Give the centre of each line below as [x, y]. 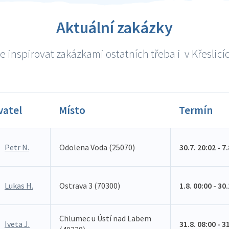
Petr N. [17, 147]
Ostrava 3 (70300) [90, 186]
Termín [196, 110]
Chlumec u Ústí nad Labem [105, 218]
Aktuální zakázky [114, 28]
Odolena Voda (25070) [97, 147]
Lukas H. [19, 186]
